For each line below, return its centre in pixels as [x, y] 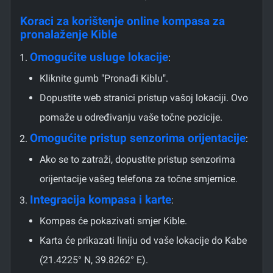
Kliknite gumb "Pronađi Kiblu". [104, 78]
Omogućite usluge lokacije [99, 57]
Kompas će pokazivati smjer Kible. [113, 221]
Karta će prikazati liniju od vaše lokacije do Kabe [143, 240]
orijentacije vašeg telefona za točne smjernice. [139, 179]
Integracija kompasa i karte [101, 200]
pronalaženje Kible [69, 34]
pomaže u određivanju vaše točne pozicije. [131, 117]
